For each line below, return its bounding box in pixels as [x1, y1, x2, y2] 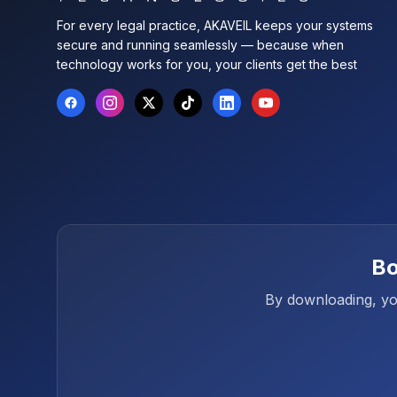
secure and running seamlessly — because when [57, 37, 344, 52]
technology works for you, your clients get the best [57, 57, 357, 72]
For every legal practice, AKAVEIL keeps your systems [57, 18, 373, 33]
